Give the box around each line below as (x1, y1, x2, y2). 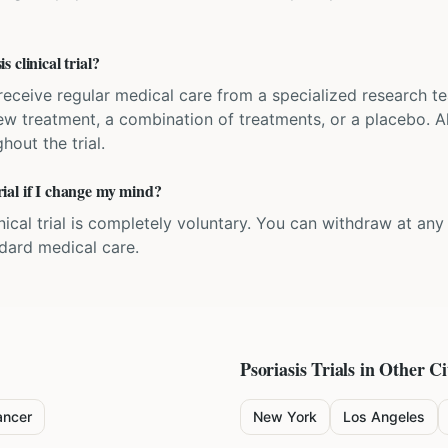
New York (253, 408, 317, 425)
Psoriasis (240, 356, 307, 382)
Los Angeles (343, 408, 425, 425)
